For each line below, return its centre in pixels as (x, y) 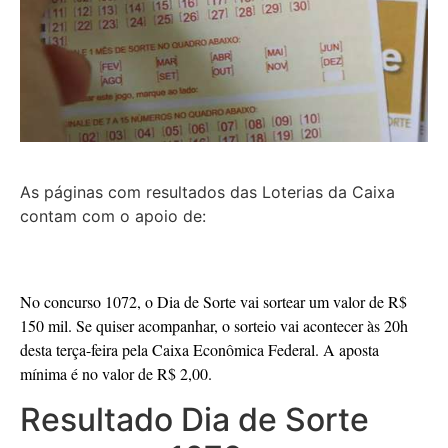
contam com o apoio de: (113, 216)
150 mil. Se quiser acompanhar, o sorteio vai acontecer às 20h (214, 326)
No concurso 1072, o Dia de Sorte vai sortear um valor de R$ (213, 302)
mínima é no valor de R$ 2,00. (116, 374)
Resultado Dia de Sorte (194, 419)
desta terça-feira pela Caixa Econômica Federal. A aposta (199, 350)
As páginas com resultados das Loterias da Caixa (207, 192)
